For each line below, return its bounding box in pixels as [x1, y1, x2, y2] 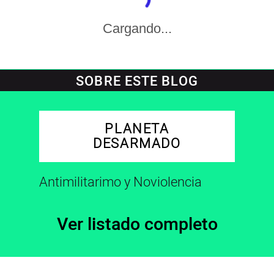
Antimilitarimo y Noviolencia [39, 172, 202, 193]
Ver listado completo [56, 212, 218, 238]
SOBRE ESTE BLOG [76, 72, 198, 92]
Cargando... [102, 21, 172, 37]
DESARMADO [93, 134, 181, 154]
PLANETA [105, 119, 169, 139]
